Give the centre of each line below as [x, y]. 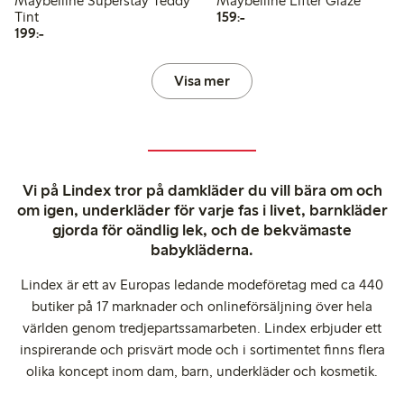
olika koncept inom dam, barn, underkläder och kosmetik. [202, 371]
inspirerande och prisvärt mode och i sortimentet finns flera [202, 349]
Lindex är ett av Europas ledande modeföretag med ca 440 [202, 284]
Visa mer [202, 80]
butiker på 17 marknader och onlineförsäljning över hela [202, 306]
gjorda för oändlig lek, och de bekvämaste [202, 230]
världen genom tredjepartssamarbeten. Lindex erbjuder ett [202, 327]
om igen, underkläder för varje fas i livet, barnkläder [202, 210]
